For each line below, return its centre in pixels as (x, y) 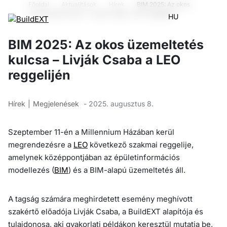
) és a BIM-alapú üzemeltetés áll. (127, 170)
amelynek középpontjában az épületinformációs (94, 157)
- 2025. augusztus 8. (118, 103)
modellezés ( (31, 170)
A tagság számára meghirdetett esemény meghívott (100, 199)
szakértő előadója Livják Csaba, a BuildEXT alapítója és (106, 211)
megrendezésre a (41, 144)
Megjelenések (56, 103)
